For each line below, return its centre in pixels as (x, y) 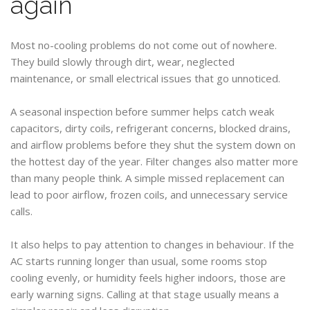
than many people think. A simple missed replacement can (147, 178)
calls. (21, 211)
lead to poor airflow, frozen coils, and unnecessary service (149, 194)
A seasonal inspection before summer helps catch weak (142, 111)
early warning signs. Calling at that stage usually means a (145, 294)
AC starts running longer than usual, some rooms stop (139, 261)
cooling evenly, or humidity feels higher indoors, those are (148, 277)
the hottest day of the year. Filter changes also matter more (154, 161)
